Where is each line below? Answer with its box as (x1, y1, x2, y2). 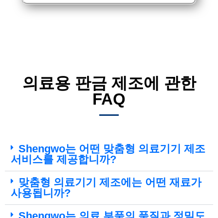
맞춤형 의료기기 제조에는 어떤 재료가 (18, 176, 201, 189)
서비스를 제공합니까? (11, 153, 116, 166)
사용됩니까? (11, 187, 71, 200)
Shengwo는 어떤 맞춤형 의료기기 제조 (18, 143, 205, 155)
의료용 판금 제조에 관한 (22, 74, 196, 92)
